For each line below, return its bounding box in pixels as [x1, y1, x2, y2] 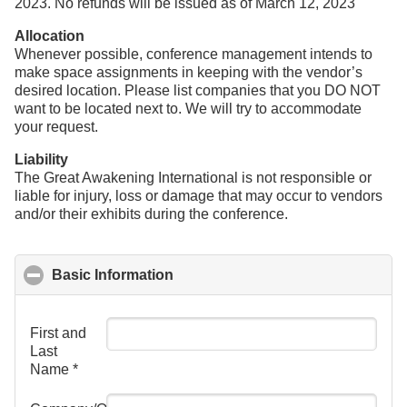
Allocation [15, 28, 84, 45]
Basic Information [52, 266, 174, 283]
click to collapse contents [174, 266, 349, 283]
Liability [15, 152, 68, 168]
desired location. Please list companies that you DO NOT [15, 83, 381, 99]
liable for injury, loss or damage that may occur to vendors [15, 188, 382, 204]
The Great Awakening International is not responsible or [15, 170, 372, 186]
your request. [15, 119, 98, 135]
